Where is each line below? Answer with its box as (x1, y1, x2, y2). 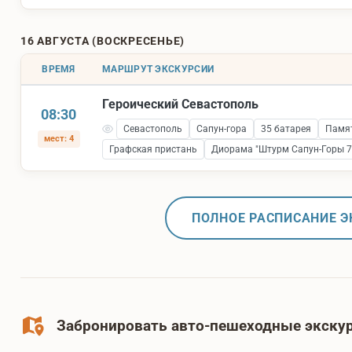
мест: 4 (43, 134, 74, 145)
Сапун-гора (196, 123, 247, 135)
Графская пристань (109, 144, 197, 156)
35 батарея (260, 123, 311, 135)
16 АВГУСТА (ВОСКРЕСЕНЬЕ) (20, 35, 185, 48)
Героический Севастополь (102, 97, 258, 112)
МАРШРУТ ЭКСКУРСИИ (102, 64, 214, 75)
